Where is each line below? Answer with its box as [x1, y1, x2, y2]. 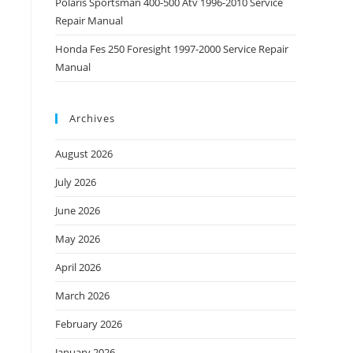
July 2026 [55, 175, 96, 189]
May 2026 [55, 232, 100, 246]
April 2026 [55, 260, 101, 274]
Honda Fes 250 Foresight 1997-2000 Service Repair [55, 42, 288, 56]
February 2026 [55, 317, 122, 331]
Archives [69, 111, 115, 125]
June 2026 [55, 203, 100, 217]
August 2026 [55, 147, 113, 161]
